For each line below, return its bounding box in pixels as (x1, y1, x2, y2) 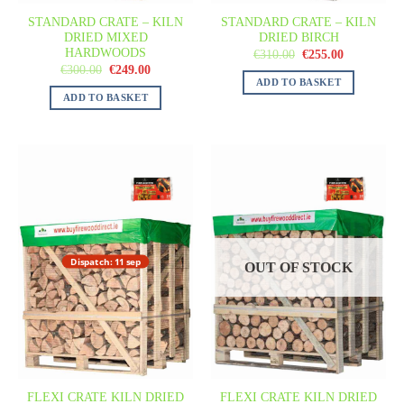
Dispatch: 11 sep (70, 255, 141, 268)
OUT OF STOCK (244, 260, 353, 276)
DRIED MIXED (63, 31, 148, 45)
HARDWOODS (65, 46, 146, 60)
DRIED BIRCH (258, 31, 339, 45)
